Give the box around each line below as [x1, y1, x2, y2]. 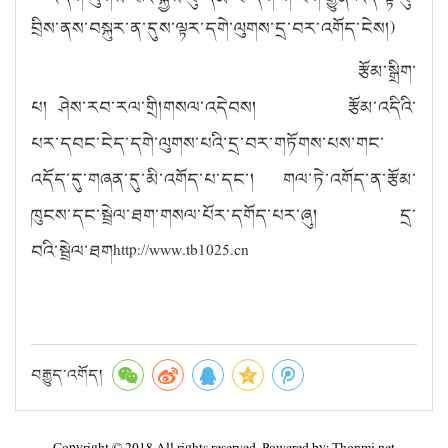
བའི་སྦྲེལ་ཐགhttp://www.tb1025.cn [31, 237, 249, 264]
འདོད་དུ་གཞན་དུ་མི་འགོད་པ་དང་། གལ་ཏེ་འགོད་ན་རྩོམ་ [31, 165, 417, 192]
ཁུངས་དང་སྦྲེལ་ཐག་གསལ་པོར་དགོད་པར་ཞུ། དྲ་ [31, 201, 417, 228]
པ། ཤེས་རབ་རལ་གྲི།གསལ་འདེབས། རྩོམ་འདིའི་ [31, 93, 417, 120]
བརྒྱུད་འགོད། [31, 362, 103, 386]
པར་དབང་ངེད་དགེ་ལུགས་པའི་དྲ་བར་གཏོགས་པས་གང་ [31, 129, 385, 156]
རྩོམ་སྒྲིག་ [63, 57, 417, 84]
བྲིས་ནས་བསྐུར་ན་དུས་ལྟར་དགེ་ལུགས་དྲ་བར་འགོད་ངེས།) [31, 14, 395, 41]
